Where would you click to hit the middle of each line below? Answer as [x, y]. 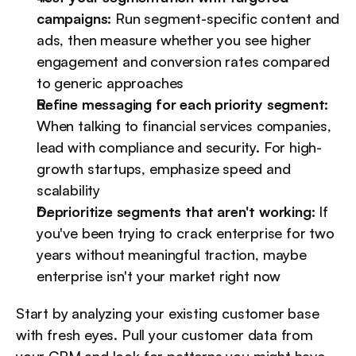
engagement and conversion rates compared [183, 62]
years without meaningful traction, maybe [172, 255]
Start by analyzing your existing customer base [168, 313]
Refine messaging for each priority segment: [183, 104]
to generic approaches [110, 83]
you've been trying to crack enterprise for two [186, 233]
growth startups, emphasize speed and [164, 169]
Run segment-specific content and [226, 19]
